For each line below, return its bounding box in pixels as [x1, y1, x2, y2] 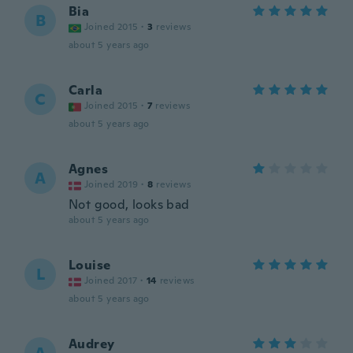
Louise [69, 257, 111, 273]
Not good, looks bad [69, 196, 190, 213]
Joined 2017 [84, 274, 138, 287]
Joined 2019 [84, 178, 139, 191]
